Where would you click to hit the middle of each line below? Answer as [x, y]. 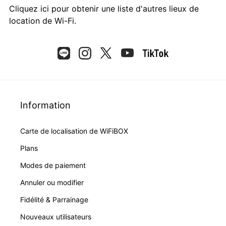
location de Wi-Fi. [43, 20]
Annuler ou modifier [52, 182]
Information [45, 105]
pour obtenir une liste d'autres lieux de [124, 8]
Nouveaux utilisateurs [56, 216]
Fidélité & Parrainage [54, 199]
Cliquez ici [29, 8]
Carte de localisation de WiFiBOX [74, 131]
